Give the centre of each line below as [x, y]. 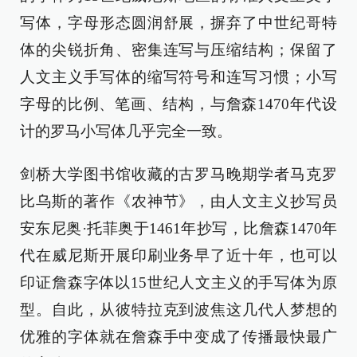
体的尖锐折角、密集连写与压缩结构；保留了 [178, 50]
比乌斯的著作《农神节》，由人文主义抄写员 [178, 201]
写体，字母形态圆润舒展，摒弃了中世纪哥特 [178, 23]
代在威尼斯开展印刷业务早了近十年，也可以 [178, 255]
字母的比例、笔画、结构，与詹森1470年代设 [178, 104]
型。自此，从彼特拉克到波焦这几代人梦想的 [178, 310]
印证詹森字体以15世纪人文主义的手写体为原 [178, 282]
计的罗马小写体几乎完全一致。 [126, 131]
